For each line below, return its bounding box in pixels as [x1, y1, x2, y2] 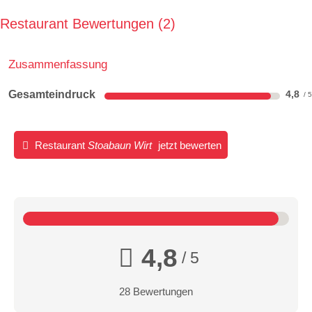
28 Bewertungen [119, 286, 193, 297]
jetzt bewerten [155, 139, 221, 151]
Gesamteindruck [8, 88, 95, 100]
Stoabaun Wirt [87, 139, 152, 151]
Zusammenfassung [8, 56, 107, 71]
